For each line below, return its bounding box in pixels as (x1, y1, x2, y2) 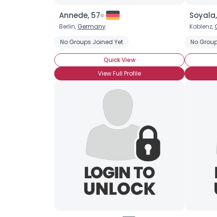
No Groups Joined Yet (60, 38, 123, 46)
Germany (77, 22, 106, 31)
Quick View (103, 56, 136, 64)
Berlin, (59, 22, 77, 31)
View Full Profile (98, 69, 141, 77)
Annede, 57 (59, 10, 100, 20)
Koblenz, (189, 22, 215, 31)
